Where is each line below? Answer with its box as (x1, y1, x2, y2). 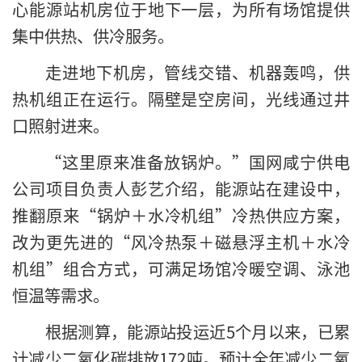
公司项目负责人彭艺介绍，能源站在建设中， (12, 175, 350, 200)
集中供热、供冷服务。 (12, 23, 174, 48)
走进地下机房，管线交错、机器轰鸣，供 (44, 59, 350, 84)
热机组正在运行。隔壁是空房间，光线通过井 (12, 86, 350, 111)
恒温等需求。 (12, 282, 109, 307)
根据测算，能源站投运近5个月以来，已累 (44, 318, 350, 343)
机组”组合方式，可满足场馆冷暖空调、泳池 (12, 255, 350, 280)
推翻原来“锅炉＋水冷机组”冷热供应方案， (12, 202, 350, 227)
